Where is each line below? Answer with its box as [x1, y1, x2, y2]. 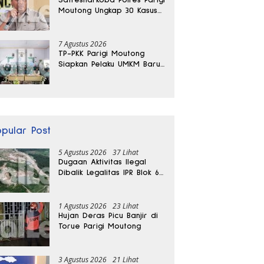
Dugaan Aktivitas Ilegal [58, 157, 147, 166]
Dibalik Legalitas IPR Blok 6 [58, 168, 160, 177]
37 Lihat [113, 147, 139, 157]
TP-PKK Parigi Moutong [58, 49, 145, 58]
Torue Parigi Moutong [58, 222, 141, 230]
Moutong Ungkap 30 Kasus [58, 6, 158, 15]
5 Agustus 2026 [58, 147, 107, 157]
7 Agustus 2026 [58, 38, 107, 49]
